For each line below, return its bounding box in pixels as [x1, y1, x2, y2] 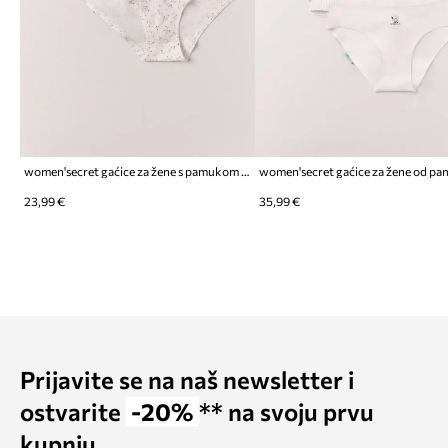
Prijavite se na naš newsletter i [20, 365, 355, 395]
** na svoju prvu [198, 397, 374, 427]
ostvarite [20, 397, 126, 427]
